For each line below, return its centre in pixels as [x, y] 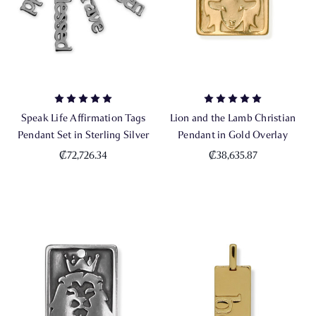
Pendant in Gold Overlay [233, 135]
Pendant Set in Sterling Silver [83, 135]
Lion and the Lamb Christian [233, 118]
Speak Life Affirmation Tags [83, 118]
